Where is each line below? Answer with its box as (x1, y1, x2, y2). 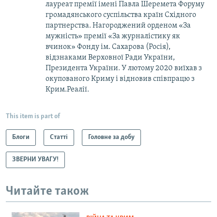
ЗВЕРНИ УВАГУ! (12, 155, 59, 163)
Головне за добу (88, 133, 135, 141)
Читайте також (6, 185, 89, 198)
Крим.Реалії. (46, 85, 89, 93)
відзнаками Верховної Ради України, (46, 53, 175, 62)
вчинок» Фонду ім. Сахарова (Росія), (46, 43, 170, 51)
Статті (50, 133, 68, 141)
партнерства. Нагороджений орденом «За (46, 21, 191, 30)
